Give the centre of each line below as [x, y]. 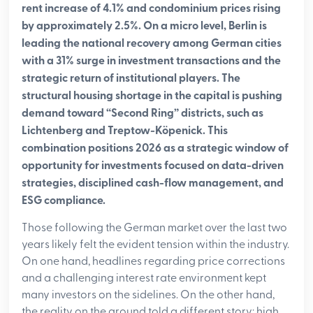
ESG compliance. [64, 201]
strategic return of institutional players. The [131, 79]
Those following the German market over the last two [155, 228]
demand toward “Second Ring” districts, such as [143, 114]
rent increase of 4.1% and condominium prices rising [152, 9]
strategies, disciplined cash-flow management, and [153, 184]
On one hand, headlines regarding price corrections [154, 262]
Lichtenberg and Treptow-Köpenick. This [125, 131]
